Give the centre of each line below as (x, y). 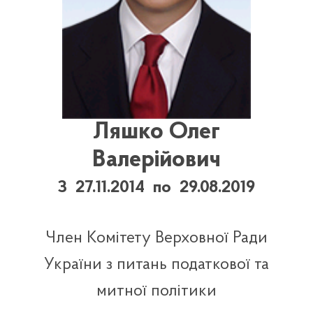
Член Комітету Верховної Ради (156, 238)
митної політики (156, 291)
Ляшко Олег (156, 132)
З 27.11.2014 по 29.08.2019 (156, 188)
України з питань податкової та (156, 264)
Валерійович (156, 160)
